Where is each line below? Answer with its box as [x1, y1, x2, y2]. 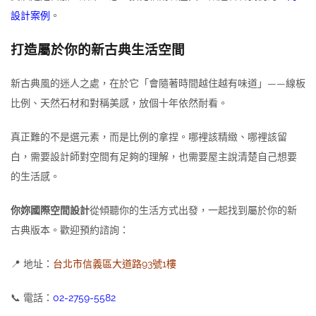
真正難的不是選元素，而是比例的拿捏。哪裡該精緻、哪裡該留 [11, 130, 287, 142]
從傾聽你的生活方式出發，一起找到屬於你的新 [90, 204, 297, 216]
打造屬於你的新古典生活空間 [11, 42, 185, 57]
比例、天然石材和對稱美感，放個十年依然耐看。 [11, 97, 228, 109]
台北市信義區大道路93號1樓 [53, 257, 176, 269]
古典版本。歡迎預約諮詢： [11, 224, 129, 236]
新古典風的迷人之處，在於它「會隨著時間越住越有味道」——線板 [11, 77, 305, 89]
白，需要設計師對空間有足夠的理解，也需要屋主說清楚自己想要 [11, 150, 297, 162]
